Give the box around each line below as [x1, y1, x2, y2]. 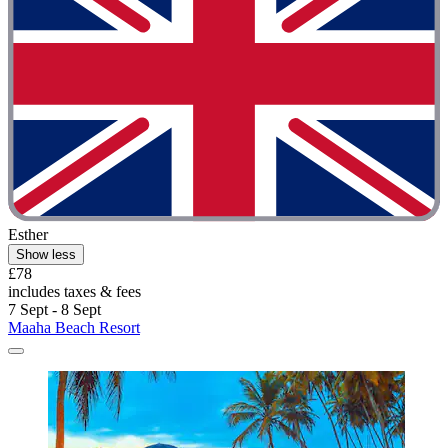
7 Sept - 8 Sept [8, 301, 101, 319]
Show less [16, 247, 76, 263]
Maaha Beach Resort [8, 319, 140, 337]
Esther [8, 226, 48, 244]
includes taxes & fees [8, 283, 141, 301]
